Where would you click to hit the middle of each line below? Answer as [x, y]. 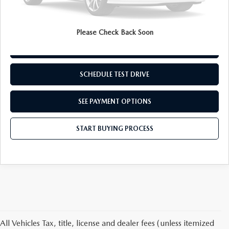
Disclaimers [110, 26]
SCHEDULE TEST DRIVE [114, 74]
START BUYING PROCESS [114, 128]
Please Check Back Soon [114, 32]
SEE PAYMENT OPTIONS [114, 101]
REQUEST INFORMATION [114, 47]
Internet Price [29, 11]
